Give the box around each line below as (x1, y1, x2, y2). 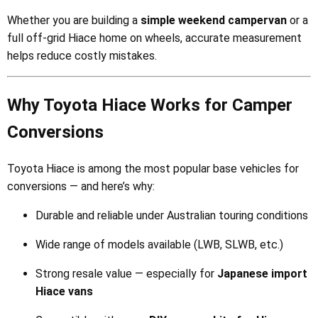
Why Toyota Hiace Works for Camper (7, 95, 292, 116)
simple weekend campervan (141, 13, 287, 28)
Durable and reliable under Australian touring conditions (35, 209, 308, 223)
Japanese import (217, 267, 307, 281)
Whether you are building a (7, 13, 141, 28)
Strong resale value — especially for (35, 267, 217, 281)
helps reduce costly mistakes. (7, 49, 157, 63)
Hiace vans (35, 285, 93, 299)
